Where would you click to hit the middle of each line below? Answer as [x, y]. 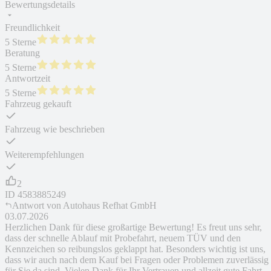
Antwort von [37, 206]
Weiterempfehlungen [44, 155]
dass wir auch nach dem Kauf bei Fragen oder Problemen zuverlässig [137, 260]
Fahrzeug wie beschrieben [55, 129]
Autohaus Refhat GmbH [110, 206]
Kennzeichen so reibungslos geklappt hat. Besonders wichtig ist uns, [135, 249]
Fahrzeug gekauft [38, 104]
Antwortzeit [28, 79]
